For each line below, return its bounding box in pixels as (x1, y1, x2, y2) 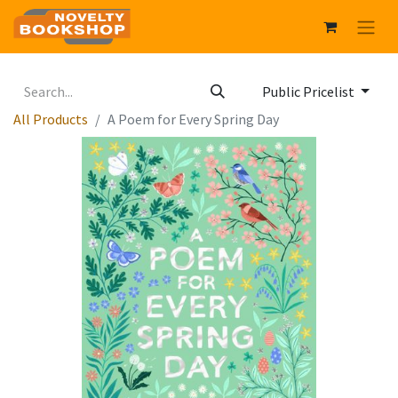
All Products (13, 110, 88, 129)
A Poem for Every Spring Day (107, 110, 279, 129)
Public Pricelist (262, 83, 358, 101)
